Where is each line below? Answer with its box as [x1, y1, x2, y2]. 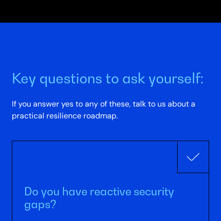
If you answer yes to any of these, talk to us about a [12, 99, 195, 109]
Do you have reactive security [24, 184, 175, 198]
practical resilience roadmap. [12, 110, 118, 120]
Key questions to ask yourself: [12, 70, 204, 86]
